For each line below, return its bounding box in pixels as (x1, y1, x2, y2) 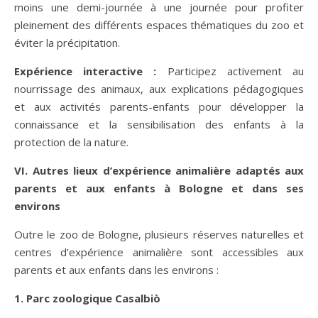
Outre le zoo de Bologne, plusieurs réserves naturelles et (14, 226, 304, 241)
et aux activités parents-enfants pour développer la (14, 99, 304, 114)
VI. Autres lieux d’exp (14, 163, 132, 177)
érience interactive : (33, 63, 157, 78)
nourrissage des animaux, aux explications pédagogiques (14, 81, 304, 96)
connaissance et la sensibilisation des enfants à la (14, 116, 304, 131)
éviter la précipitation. (14, 35, 120, 50)
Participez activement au (156, 63, 305, 78)
